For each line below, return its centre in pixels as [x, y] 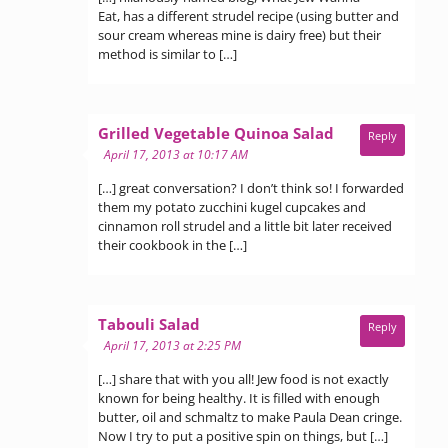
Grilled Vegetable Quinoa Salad [216, 132]
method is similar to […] [167, 53]
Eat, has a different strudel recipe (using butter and [248, 15]
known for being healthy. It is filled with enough [239, 397]
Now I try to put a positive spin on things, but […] [243, 435]
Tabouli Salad [149, 323]
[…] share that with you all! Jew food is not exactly [243, 378]
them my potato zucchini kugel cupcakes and [232, 206]
